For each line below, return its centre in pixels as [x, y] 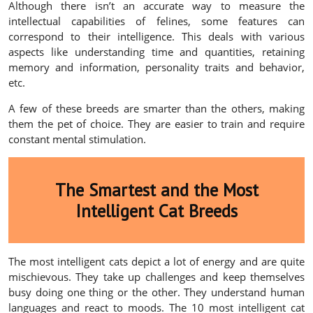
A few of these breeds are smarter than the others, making [156, 109]
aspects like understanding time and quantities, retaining [156, 52]
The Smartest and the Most [156, 190]
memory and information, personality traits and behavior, [156, 67]
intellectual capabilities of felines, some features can [156, 21]
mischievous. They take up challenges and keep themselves [156, 276]
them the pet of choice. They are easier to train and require [156, 124]
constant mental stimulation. [77, 139]
